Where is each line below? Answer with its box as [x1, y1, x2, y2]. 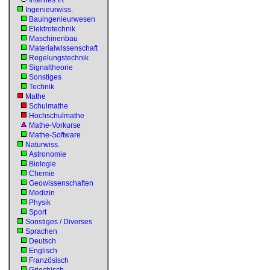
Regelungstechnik [29, 54, 89, 62]
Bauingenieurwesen [29, 15, 95, 24]
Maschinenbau [29, 34, 78, 43]
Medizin [29, 189, 55, 197]
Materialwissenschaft [29, 44, 98, 52]
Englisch [29, 246, 57, 255]
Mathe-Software [29, 131, 81, 139]
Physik [29, 198, 51, 207]
